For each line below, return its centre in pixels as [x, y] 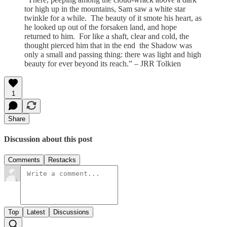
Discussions [71, 212]
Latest [36, 212]
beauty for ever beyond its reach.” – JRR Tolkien [103, 63]
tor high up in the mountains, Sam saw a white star [105, 9]
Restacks [62, 160]
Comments [24, 160]
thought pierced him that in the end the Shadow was [108, 45]
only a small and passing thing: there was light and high [113, 54]
